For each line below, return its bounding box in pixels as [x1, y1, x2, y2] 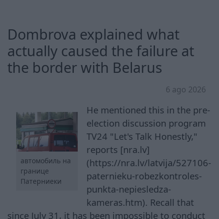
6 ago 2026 [166, 84, 206, 95]
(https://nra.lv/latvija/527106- [87, 156, 212, 169]
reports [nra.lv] [87, 143, 150, 155]
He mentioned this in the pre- [87, 103, 211, 116]
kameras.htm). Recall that [87, 196, 195, 208]
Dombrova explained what [7, 24, 179, 44]
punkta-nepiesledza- [87, 182, 172, 195]
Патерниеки [20, 176, 62, 186]
